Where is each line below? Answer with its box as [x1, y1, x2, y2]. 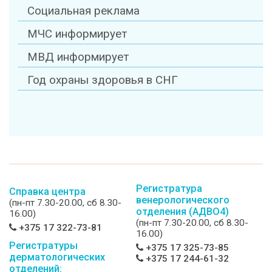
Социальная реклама [27, 4, 140, 18]
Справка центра [9, 186, 86, 198]
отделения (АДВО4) [136, 206, 229, 218]
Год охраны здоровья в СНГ [27, 73, 178, 87]
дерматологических [9, 251, 105, 263]
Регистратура [136, 183, 202, 195]
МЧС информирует [27, 27, 127, 41]
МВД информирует [27, 50, 129, 64]
